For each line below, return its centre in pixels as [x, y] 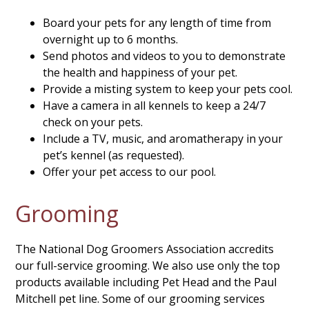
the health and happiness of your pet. [140, 72]
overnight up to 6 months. [111, 39]
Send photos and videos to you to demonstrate [165, 56]
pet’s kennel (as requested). [114, 155]
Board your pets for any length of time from [157, 23]
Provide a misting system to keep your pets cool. [168, 89]
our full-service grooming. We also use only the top [148, 266]
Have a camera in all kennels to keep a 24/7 [154, 106]
